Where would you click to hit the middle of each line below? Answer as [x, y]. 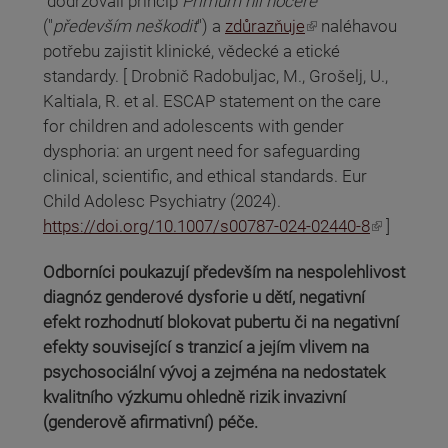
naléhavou [357, 26]
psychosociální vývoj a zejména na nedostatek [214, 371]
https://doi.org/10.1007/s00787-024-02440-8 [206, 226]
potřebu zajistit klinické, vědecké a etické [191, 51]
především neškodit [125, 26]
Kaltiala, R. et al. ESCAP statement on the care [212, 101]
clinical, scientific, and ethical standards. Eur [205, 176]
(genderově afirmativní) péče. [150, 421]
